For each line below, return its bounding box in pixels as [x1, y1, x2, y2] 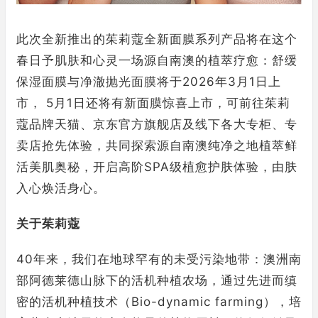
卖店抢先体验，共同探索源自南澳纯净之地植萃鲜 [16, 138, 297, 153]
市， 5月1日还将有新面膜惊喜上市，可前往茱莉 [16, 95, 290, 110]
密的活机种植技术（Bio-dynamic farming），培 [16, 294, 302, 309]
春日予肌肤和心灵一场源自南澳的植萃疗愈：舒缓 [16, 53, 297, 67]
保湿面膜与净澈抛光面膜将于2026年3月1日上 [16, 74, 281, 89]
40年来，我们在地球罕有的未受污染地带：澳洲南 [16, 251, 302, 266]
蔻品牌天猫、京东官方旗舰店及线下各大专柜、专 [16, 116, 297, 131]
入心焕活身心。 [16, 180, 106, 195]
